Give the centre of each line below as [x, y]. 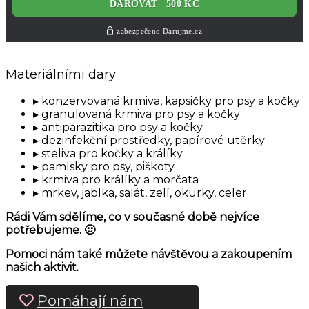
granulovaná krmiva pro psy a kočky [141, 114]
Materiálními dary [61, 75]
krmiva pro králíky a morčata [120, 180]
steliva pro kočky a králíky [112, 154]
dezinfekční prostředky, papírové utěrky [153, 141]
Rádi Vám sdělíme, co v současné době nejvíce [132, 217]
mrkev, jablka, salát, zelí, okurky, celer [144, 193]
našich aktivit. [42, 268]
